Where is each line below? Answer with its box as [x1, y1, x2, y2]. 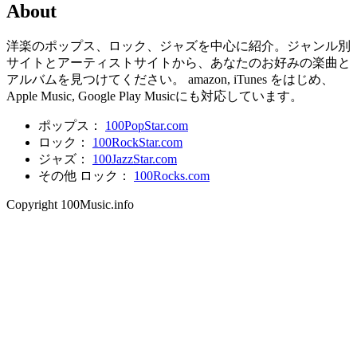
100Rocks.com [134, 168, 210, 182]
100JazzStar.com [92, 151, 177, 166]
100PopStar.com [105, 118, 188, 132]
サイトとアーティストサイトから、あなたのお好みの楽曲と [6, 55, 351, 69]
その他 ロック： [38, 168, 134, 182]
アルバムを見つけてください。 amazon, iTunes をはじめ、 [6, 72, 334, 86]
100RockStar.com [92, 135, 182, 149]
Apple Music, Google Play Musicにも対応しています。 [6, 88, 303, 103]
